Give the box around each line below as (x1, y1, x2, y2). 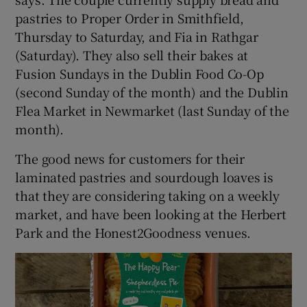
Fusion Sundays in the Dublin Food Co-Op (15, 64, 264, 82)
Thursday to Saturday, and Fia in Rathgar (15, 27, 258, 45)
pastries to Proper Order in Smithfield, (15, 8, 244, 27)
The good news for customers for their (15, 149, 245, 167)
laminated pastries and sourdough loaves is (15, 167, 274, 186)
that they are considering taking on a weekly (15, 186, 280, 204)
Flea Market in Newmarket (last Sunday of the (15, 101, 289, 119)
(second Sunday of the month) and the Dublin (15, 82, 288, 101)
